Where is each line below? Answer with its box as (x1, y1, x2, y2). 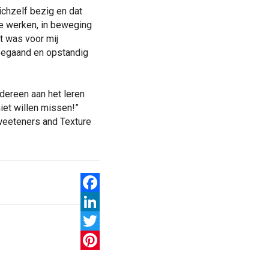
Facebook (80, 196, 122, 208)
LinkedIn (80, 215, 117, 227)
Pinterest (80, 253, 120, 265)
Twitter (80, 234, 110, 246)
